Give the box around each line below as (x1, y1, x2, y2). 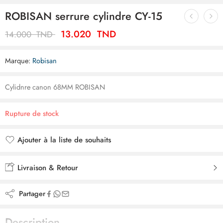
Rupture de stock (5, 108, 59, 118)
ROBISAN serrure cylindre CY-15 (5, 8, 162, 24)
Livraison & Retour (15, 162, 78, 173)
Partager (15, 188, 45, 199)
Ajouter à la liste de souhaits (17, 134, 111, 145)
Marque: (5, 55, 30, 66)
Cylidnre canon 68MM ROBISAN (5, 82, 105, 92)
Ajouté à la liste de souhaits (17, 146, 108, 157)
